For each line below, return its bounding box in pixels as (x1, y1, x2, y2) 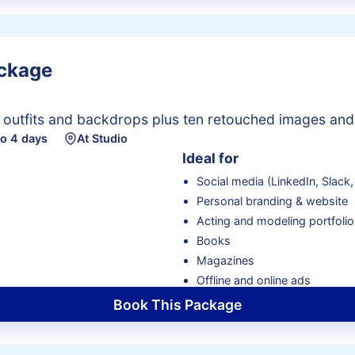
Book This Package (113, 296, 242, 313)
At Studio (76, 132, 128, 146)
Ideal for (182, 149, 239, 166)
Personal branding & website (196, 194, 348, 208)
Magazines (196, 254, 254, 268)
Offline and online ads (196, 273, 311, 288)
